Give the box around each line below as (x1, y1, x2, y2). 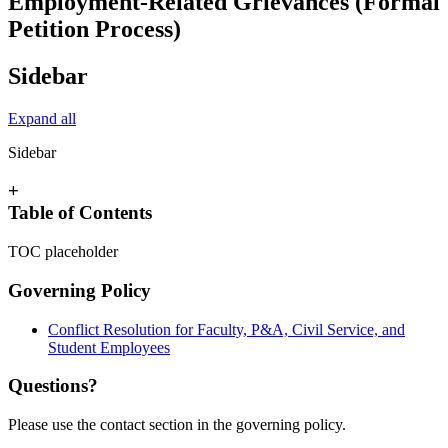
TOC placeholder (8, 243, 118, 261)
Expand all (8, 109, 76, 127)
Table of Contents (8, 202, 152, 224)
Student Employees (48, 338, 170, 356)
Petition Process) (8, 15, 181, 42)
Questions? (8, 375, 98, 397)
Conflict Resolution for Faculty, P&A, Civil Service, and (48, 320, 405, 338)
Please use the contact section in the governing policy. (8, 416, 346, 434)
